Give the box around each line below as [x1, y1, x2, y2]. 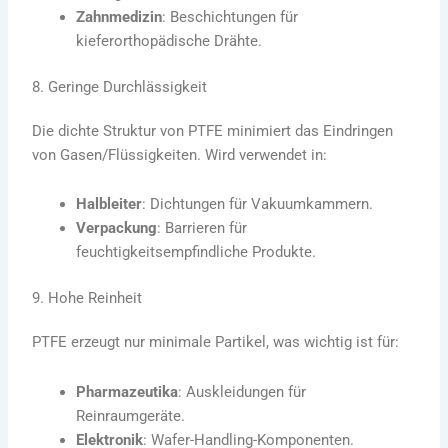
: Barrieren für [157, 219, 248, 238]
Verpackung [76, 219, 158, 238]
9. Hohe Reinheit [32, 289, 143, 308]
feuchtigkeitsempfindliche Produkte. [76, 243, 317, 262]
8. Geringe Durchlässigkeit [32, 77, 208, 96]
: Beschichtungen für [162, 7, 299, 26]
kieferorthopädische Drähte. [76, 31, 263, 50]
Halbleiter [76, 195, 143, 214]
